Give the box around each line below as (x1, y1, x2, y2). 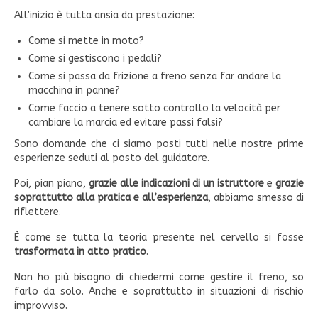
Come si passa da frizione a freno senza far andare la (28, 70, 281, 83)
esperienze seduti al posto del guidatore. (14, 152, 209, 165)
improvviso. (14, 300, 67, 312)
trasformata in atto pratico (14, 246, 146, 258)
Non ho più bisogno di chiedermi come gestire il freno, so (14, 271, 304, 284)
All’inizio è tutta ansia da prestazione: (14, 9, 197, 22)
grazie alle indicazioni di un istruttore (89, 177, 264, 190)
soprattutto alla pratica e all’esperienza (14, 192, 208, 204)
